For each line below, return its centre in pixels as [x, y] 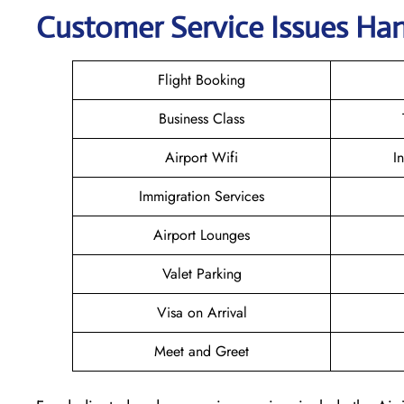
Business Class [202, 118]
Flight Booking [202, 79]
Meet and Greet [202, 351]
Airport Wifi [202, 157]
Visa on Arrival [202, 312]
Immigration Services [202, 196]
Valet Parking [202, 273]
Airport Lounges [202, 234]
